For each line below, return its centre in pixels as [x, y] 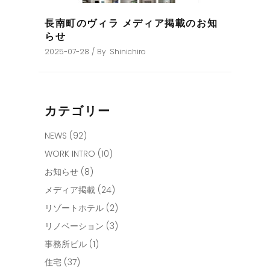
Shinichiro [128, 52]
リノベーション [74, 226]
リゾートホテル [74, 208]
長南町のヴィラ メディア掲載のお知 [131, 24]
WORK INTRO [70, 154]
